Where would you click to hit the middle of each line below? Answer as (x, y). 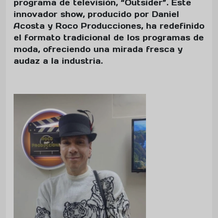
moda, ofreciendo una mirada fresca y (98, 49)
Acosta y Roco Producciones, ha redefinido (109, 26)
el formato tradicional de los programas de (109, 38)
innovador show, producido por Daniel (96, 14)
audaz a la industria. (58, 61)
